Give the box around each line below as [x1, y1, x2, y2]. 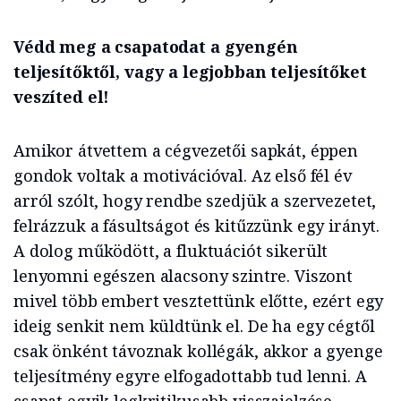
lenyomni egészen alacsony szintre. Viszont [13, 265, 353, 287]
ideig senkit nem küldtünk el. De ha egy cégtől [13, 315, 375, 337]
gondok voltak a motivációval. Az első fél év [13, 165, 352, 187]
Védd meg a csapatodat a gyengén [13, 36, 298, 58]
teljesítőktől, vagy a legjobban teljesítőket [13, 61, 367, 83]
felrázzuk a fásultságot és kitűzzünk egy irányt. [13, 215, 380, 237]
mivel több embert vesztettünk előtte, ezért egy [13, 290, 384, 312]
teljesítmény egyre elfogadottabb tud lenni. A [13, 365, 367, 388]
